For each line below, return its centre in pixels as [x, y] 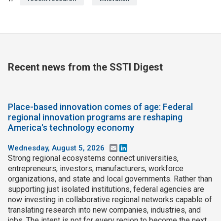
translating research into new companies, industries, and [104, 210]
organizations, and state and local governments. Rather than [110, 179]
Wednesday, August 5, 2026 [56, 148]
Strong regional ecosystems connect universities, [93, 158]
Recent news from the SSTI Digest [85, 67]
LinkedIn [142, 148]
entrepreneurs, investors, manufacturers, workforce [96, 169]
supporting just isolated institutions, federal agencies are [106, 189]
